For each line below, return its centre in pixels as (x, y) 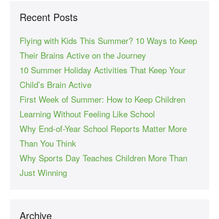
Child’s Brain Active (55, 85)
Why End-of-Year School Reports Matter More (103, 129)
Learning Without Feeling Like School (87, 114)
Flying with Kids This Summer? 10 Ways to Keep (108, 41)
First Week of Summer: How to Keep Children (102, 99)
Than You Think (48, 143)
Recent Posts (49, 17)
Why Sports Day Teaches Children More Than (103, 158)
